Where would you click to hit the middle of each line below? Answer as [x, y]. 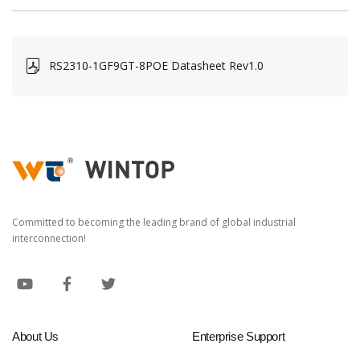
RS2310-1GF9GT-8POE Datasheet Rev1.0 [246, 66]
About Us [35, 337]
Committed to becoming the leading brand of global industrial [154, 223]
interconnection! [49, 239]
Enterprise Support [239, 337]
